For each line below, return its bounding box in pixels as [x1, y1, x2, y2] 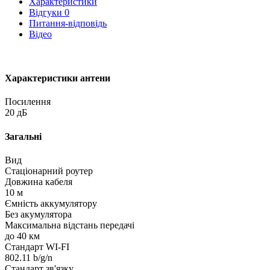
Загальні [5, 131, 42, 142]
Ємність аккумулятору [5, 198, 97, 209]
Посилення [5, 96, 51, 107]
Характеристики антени [5, 73, 110, 84]
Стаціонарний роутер [5, 165, 93, 176]
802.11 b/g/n [5, 252, 52, 263]
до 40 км [5, 230, 40, 241]
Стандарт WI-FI [5, 241, 69, 252]
